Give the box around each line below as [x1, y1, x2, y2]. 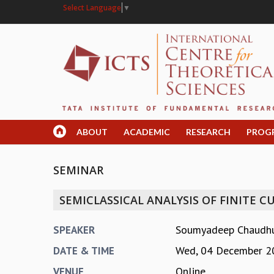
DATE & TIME [53, 244, 114, 258]
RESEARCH [186, 127, 231, 138]
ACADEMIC [124, 127, 170, 138]
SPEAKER [53, 223, 95, 237]
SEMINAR [53, 163, 103, 178]
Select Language [63, 2, 121, 13]
